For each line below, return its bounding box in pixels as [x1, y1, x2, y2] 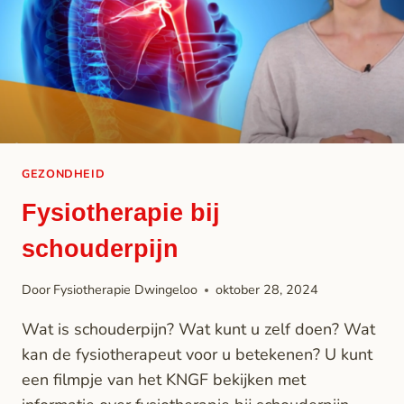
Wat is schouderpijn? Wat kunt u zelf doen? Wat [22, 318, 375, 341]
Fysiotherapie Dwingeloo [53, 280, 198, 299]
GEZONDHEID [22, 166, 106, 182]
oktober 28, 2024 [216, 280, 319, 299]
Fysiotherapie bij [22, 198, 220, 226]
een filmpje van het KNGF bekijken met [22, 369, 306, 391]
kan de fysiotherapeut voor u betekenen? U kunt [22, 344, 372, 366]
